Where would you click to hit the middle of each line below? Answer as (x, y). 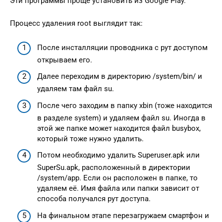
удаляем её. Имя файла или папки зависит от (118, 188)
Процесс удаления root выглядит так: (76, 23)
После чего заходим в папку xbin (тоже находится (125, 105)
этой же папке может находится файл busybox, (119, 128)
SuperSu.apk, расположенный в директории (114, 167)
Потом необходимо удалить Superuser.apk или (118, 155)
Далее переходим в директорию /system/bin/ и (120, 76)
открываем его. (65, 60)
